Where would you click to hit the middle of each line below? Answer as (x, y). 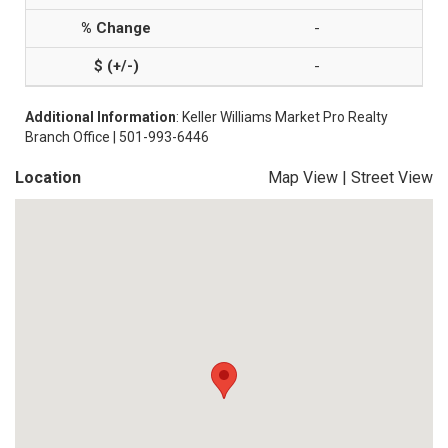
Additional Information (100, 117)
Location (48, 177)
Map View (303, 177)
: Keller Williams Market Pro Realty (282, 117)
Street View (392, 177)
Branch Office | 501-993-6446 (117, 137)
